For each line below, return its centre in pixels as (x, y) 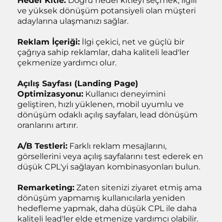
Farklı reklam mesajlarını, (117, 146)
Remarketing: (46, 188)
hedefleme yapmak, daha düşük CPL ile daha (107, 208)
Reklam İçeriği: (49, 42)
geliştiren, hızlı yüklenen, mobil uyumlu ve (101, 104)
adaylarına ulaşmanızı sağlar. (73, 21)
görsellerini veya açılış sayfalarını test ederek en (110, 156)
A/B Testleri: (42, 146)
